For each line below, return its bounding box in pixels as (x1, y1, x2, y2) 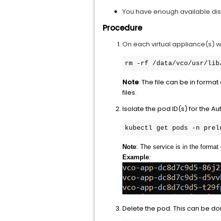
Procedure (103, 23, 142, 33)
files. (122, 88, 137, 97)
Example (122, 153, 149, 161)
